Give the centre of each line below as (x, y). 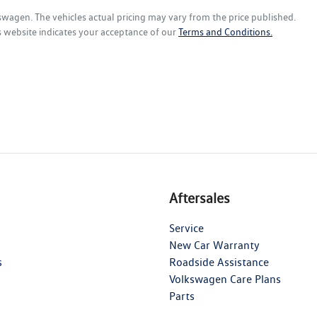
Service (186, 229)
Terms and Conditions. (225, 32)
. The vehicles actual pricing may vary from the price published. (163, 17)
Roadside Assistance (219, 263)
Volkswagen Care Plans (225, 279)
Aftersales (200, 198)
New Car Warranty (214, 246)
